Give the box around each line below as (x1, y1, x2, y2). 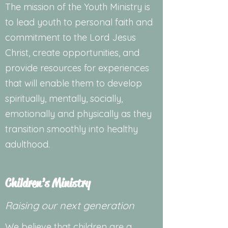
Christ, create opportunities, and (5, 47, 139, 59)
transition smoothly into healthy (5, 123, 138, 135)
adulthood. (5, 138, 50, 150)
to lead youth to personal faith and (5, 16, 153, 28)
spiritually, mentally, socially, (5, 93, 123, 104)
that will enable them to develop (5, 77, 142, 89)
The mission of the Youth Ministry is (5, 1, 150, 13)
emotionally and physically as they (5, 108, 152, 120)
